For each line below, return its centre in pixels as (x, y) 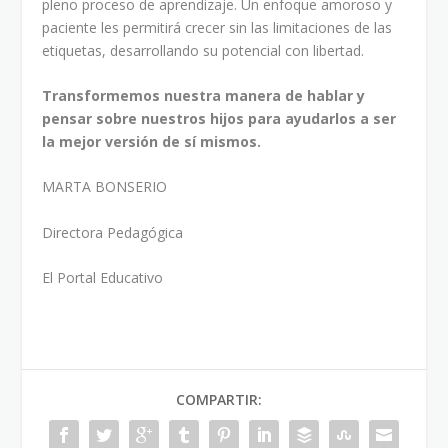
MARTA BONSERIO (105, 187)
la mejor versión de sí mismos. (152, 141)
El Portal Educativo (103, 278)
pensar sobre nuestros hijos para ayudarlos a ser (219, 118)
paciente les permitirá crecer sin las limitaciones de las (217, 27)
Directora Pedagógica (113, 232)
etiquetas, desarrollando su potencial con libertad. (203, 50)
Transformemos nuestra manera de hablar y (204, 95)
